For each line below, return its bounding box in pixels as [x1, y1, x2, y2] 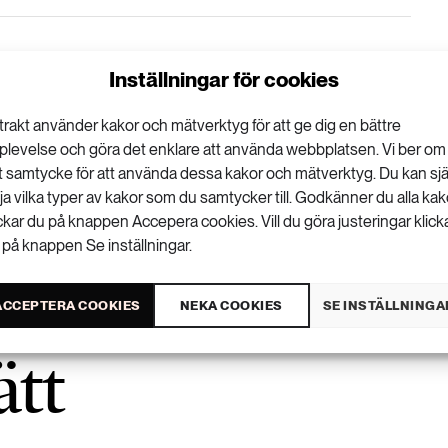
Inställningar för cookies [108, 67, 339, 92]
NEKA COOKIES [179, 297, 283, 313]
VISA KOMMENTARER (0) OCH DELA [7, 102, 239, 117]
